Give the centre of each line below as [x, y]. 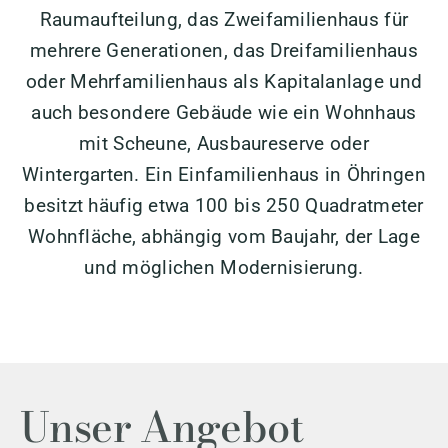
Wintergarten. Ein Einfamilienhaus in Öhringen [224, 175]
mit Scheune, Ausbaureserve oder [224, 144]
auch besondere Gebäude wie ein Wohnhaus [224, 113]
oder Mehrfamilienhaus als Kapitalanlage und [224, 82]
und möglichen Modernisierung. [224, 268]
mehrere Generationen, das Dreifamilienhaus [224, 51]
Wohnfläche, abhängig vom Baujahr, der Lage [224, 237]
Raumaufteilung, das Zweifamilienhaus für [224, 20]
